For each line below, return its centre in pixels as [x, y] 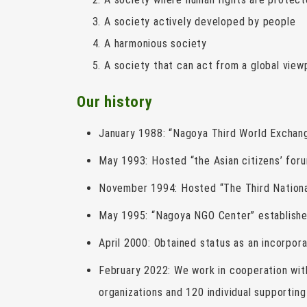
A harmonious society [156, 43]
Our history [115, 101]
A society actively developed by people [200, 21]
